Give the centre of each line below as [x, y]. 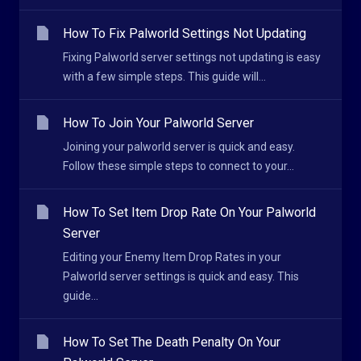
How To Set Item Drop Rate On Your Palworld [189, 212]
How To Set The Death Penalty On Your [172, 342]
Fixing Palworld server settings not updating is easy [192, 57]
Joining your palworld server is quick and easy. [179, 147]
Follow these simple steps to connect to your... [178, 166]
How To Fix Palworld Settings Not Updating [185, 33]
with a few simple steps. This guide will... [164, 77]
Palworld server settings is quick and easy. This [181, 276]
